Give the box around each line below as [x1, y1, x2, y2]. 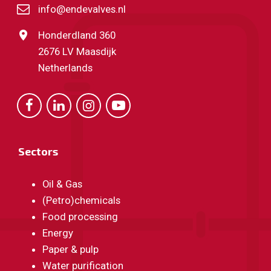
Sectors [18, 145, 58, 158]
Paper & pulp [42, 243, 99, 255]
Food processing [42, 211, 118, 223]
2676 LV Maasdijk [38, 45, 116, 57]
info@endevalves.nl [38, 3, 126, 15]
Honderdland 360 [38, 29, 116, 41]
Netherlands [38, 62, 93, 74]
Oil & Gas [42, 178, 82, 190]
